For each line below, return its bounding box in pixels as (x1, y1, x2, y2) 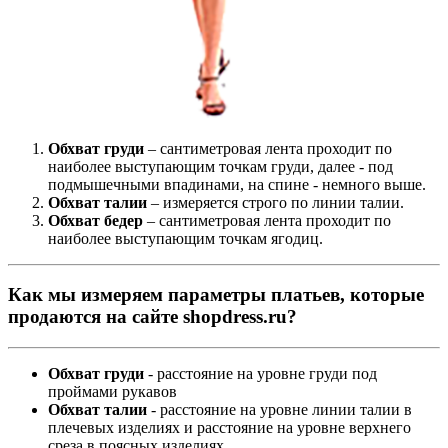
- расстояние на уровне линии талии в (147, 401, 412, 418)
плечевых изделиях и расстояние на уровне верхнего (48, 419, 411, 436)
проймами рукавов (48, 383, 177, 400)
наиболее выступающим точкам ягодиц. (48, 229, 323, 247)
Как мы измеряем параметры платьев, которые (8, 284, 424, 306)
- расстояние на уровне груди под (144, 365, 377, 382)
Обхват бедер (48, 211, 143, 229)
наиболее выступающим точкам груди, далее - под (48, 157, 393, 175)
